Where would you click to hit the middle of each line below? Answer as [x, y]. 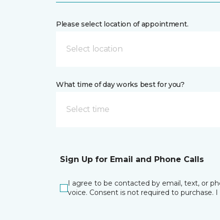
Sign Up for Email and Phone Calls [132, 159]
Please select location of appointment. [122, 24]
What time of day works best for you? [120, 84]
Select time [88, 109]
